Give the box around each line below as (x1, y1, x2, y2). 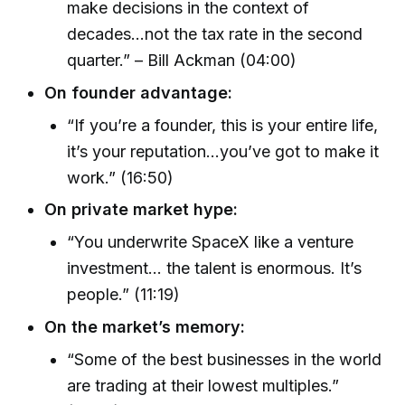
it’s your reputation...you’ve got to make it (67, 141, 380, 161)
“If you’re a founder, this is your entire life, (67, 115, 379, 135)
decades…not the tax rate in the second (67, 24, 363, 44)
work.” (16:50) (67, 167, 174, 187)
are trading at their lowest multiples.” (67, 375, 340, 395)
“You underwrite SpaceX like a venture (67, 232, 354, 252)
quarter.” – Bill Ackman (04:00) (67, 51, 297, 71)
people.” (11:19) (67, 285, 181, 305)
